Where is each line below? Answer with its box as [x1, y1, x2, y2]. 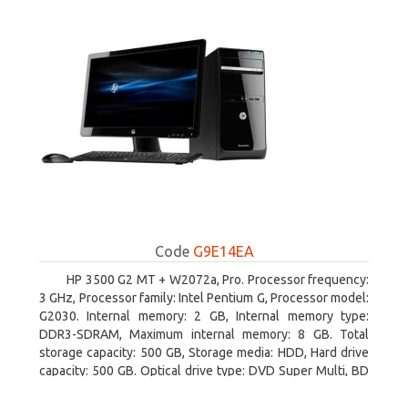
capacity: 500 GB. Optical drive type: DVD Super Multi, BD [39, 363, 369, 378]
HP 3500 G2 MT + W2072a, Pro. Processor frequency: [66, 272, 369, 287]
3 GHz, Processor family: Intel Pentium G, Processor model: [39, 291, 369, 305]
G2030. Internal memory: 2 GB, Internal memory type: [39, 309, 369, 323]
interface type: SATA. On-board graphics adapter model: [39, 382, 369, 396]
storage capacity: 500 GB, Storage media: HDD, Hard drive [39, 345, 369, 360]
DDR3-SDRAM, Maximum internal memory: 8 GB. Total [39, 327, 369, 342]
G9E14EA [192, 243, 254, 260]
